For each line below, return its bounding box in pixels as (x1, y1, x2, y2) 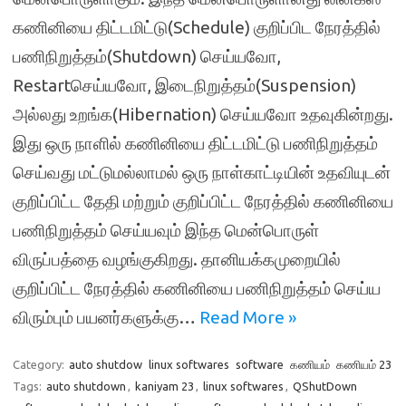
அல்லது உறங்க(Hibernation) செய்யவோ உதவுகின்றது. (13, 104, 393, 124)
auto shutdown (46, 380, 126, 392)
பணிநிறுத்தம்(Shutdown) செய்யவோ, (13, 46, 281, 66)
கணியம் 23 (336, 358, 391, 371)
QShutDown (293, 380, 357, 392)
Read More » (199, 307, 296, 327)
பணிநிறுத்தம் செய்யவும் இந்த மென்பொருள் (13, 220, 319, 240)
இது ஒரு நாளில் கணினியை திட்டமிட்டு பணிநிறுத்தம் (13, 133, 378, 153)
